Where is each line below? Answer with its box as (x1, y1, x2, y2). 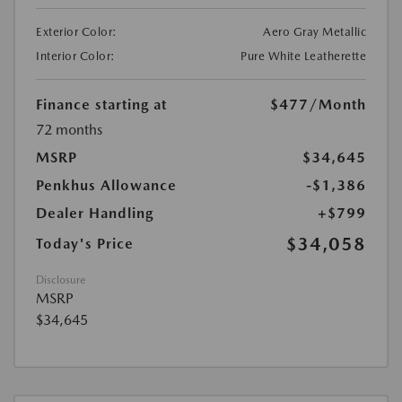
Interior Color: (36, 48, 116, 63)
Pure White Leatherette (240, 48, 366, 63)
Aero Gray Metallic (263, 24, 366, 39)
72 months (36, 120, 102, 138)
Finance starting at (36, 95, 167, 113)
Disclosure (36, 273, 85, 286)
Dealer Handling (36, 204, 153, 222)
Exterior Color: (36, 24, 118, 39)
